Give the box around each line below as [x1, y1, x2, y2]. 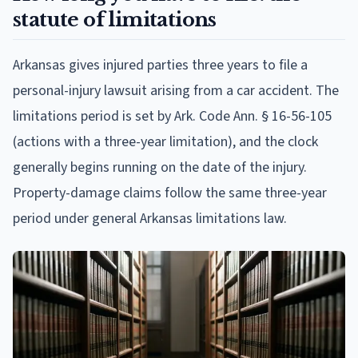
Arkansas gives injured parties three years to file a [13, 54, 308, 75]
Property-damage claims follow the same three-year [13, 182, 327, 203]
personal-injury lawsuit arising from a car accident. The [13, 80, 339, 101]
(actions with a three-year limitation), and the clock [13, 131, 318, 152]
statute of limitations [13, 7, 217, 31]
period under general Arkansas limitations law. [13, 208, 287, 229]
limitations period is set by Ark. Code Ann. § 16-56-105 [13, 105, 332, 126]
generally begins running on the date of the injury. [13, 157, 307, 177]
